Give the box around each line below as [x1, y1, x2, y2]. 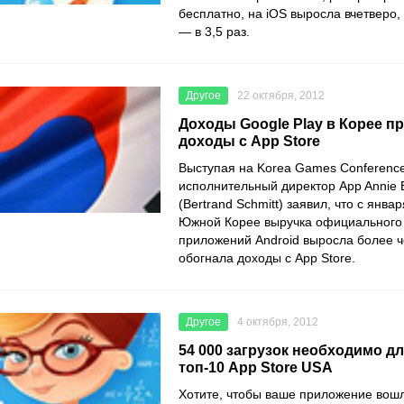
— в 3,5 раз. [179, 24, 253, 40]
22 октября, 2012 [237, 89, 325, 103]
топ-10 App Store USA [179, 360, 333, 376]
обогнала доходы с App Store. [179, 251, 355, 266]
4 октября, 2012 [237, 316, 318, 329]
